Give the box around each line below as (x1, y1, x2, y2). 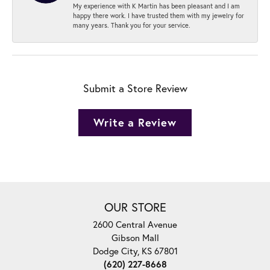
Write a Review (93, 115, 177, 130)
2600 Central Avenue (93, 218, 177, 231)
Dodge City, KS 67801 (92, 245, 178, 257)
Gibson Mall (111, 231, 159, 244)
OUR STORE (104, 199, 166, 216)
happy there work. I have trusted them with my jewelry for (73, 11, 244, 20)
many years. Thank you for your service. (73, 20, 190, 30)
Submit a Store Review (83, 81, 187, 96)
